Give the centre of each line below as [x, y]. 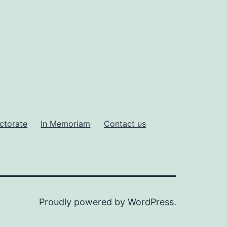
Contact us [125, 123]
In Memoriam [66, 123]
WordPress [151, 202]
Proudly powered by [83, 202]
